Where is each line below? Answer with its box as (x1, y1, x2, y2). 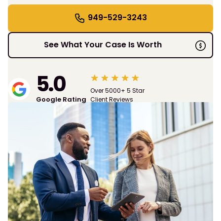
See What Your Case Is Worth (43, 38, 162, 50)
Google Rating (36, 95, 86, 105)
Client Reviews (90, 95, 133, 104)
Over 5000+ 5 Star (90, 86, 145, 95)
